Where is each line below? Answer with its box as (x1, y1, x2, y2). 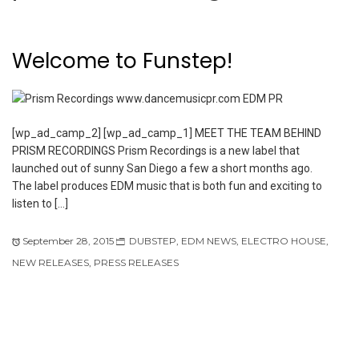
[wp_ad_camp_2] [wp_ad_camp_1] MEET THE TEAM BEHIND (12, 126, 321, 139)
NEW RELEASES (12, 256, 89, 268)
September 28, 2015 (22, 234, 114, 247)
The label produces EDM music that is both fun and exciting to (12, 179, 322, 192)
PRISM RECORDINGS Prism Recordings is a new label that (12, 143, 300, 157)
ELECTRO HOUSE (241, 234, 326, 247)
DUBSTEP (129, 234, 176, 247)
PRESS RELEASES (94, 256, 179, 268)
